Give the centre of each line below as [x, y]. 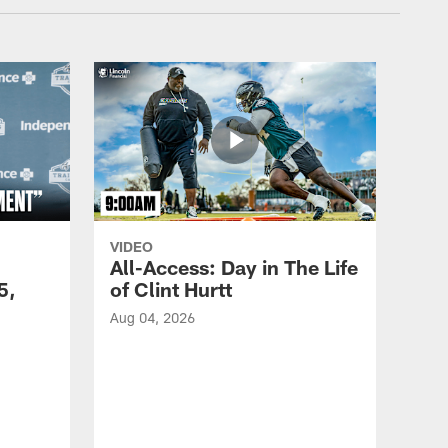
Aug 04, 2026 [152, 317]
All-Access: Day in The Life [234, 267]
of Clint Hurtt [171, 289]
